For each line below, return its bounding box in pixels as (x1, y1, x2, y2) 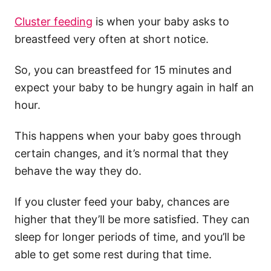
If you (15, 195, 47, 209)
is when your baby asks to (93, 15, 229, 28)
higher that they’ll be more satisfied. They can (15, 213, 250, 226)
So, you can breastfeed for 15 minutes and (15, 64, 232, 77)
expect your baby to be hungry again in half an (15, 81, 254, 94)
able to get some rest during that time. (15, 248, 215, 261)
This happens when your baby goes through (15, 129, 241, 143)
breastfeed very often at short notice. (15, 33, 212, 46)
